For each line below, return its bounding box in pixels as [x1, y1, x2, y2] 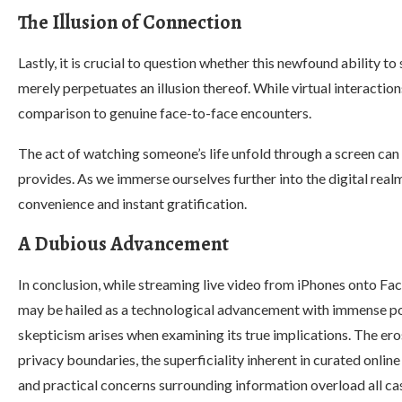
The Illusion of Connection [18, 9, 241, 36]
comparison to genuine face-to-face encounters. [18, 104, 311, 121]
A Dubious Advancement [18, 231, 229, 258]
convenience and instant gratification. [18, 195, 247, 212]
